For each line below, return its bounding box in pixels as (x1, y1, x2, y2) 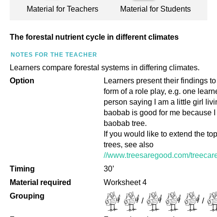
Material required (10, 178, 71, 186)
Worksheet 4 (104, 178, 147, 186)
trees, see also (104, 140, 154, 149)
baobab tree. (104, 119, 147, 127)
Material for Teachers (26, 5, 98, 13)
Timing (10, 165, 35, 173)
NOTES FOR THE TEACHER (11, 51, 97, 58)
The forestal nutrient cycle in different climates (10, 33, 179, 41)
